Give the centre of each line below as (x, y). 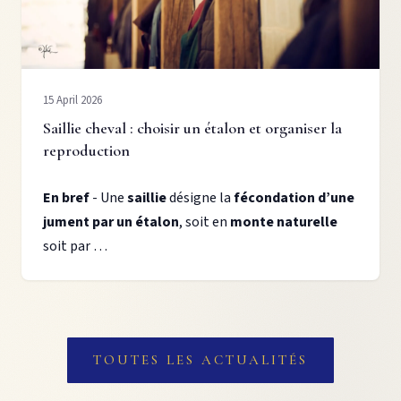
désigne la (200, 198)
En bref (66, 198)
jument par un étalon (111, 222)
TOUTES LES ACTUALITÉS (200, 360)
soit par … (75, 247)
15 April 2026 (73, 101)
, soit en (205, 222)
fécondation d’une (294, 198)
